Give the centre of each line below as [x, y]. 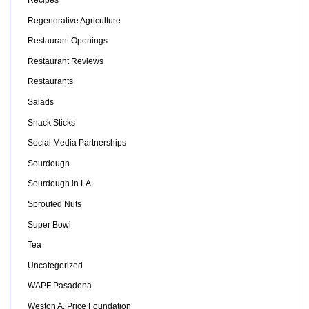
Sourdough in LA [59, 184]
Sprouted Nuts [54, 204]
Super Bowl [49, 225]
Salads [40, 102]
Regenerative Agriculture [74, 20]
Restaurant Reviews [65, 61]
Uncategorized [55, 265]
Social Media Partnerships [77, 143]
